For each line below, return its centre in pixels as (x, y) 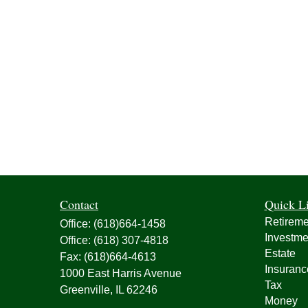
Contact (79, 204)
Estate (280, 253)
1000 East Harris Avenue (121, 273)
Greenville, (86, 290)
